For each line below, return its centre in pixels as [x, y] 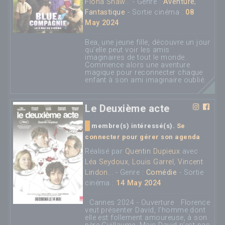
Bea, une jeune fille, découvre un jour [148, 42]
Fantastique [105, 12]
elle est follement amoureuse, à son [146, 218]
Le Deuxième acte [127, 109]
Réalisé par [105, 152]
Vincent [191, 162]
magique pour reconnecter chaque [144, 72]
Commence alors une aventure [138, 65]
